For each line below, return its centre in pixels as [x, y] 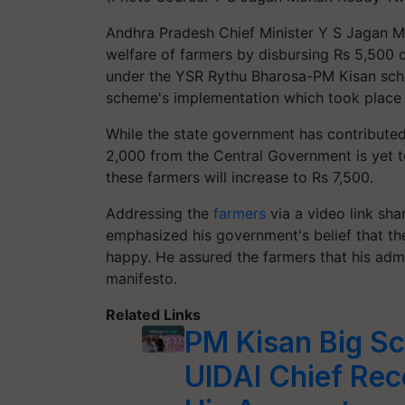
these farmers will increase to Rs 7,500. [240, 177]
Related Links [153, 315]
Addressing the [160, 213]
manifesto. [141, 278]
